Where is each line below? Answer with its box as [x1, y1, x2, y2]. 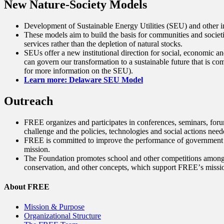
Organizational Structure [24, 211, 101, 220]
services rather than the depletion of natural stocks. [24, 39, 182, 48]
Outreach [4, 94, 53, 108]
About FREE [4, 182, 49, 191]
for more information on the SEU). [24, 66, 133, 75]
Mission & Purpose [24, 202, 84, 211]
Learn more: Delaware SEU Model [24, 75, 143, 84]
